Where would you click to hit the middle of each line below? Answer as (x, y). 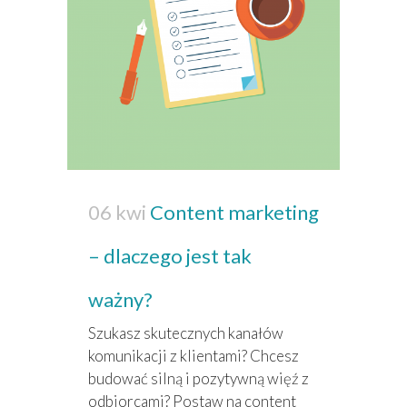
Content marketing (234, 213)
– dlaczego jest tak (170, 256)
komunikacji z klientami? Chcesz (194, 356)
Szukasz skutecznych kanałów (186, 333)
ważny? (120, 300)
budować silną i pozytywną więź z (199, 379)
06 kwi (117, 213)
